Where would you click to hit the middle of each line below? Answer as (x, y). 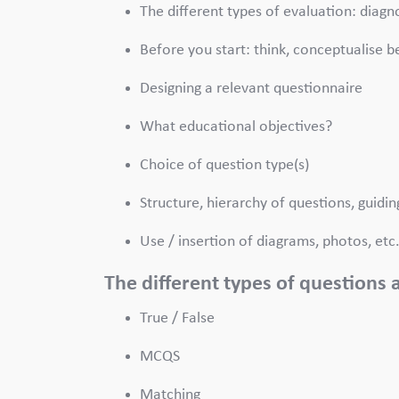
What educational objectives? (236, 126)
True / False (177, 318)
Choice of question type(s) (224, 165)
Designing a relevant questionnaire (251, 88)
